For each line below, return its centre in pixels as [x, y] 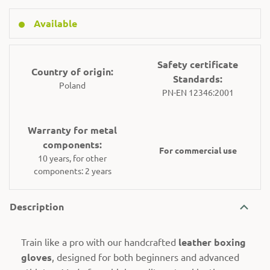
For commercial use [198, 150]
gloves [36, 257]
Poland [72, 85]
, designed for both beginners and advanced [146, 257]
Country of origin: [72, 72]
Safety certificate [198, 64]
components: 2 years [72, 171]
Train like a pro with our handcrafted [100, 242]
